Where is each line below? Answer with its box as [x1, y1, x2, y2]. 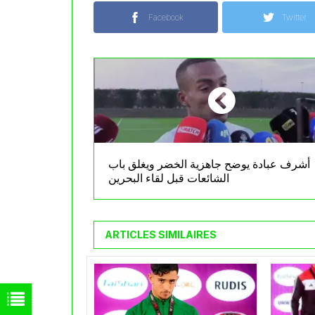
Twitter [282, 12, 307, 23]
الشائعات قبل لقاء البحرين [108, 171, 229, 186]
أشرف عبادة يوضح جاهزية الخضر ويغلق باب [108, 157, 310, 172]
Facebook [148, 12, 184, 23]
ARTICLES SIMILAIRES [105, 229, 217, 241]
